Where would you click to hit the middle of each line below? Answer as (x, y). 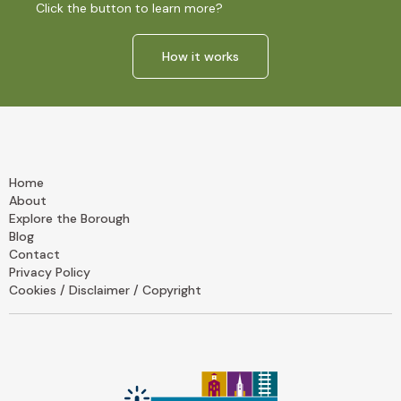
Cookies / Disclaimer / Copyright (105, 290)
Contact (34, 254)
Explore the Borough (69, 218)
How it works (200, 56)
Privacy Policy (50, 272)
